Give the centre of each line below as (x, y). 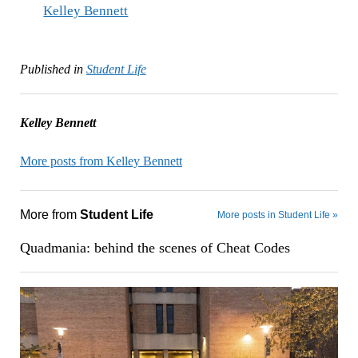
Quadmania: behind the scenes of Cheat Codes (155, 248)
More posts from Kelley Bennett (101, 161)
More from (50, 215)
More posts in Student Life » (278, 215)
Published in (51, 70)
